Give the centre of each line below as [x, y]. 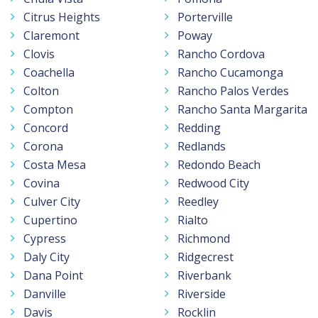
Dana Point [53, 275]
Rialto [193, 220]
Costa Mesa [55, 164]
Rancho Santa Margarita [242, 109]
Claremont [51, 35]
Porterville [205, 17]
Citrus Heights [62, 17]
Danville [45, 294]
